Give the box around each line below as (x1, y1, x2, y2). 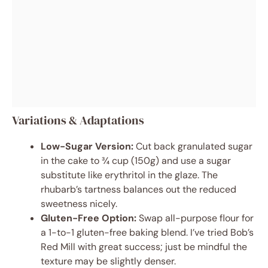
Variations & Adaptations (12, 112, 144, 129)
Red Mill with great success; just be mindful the (41, 240, 247, 254)
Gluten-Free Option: (41, 212, 136, 225)
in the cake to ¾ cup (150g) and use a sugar (41, 154, 231, 167)
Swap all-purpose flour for (136, 212, 254, 225)
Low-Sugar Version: (41, 140, 133, 153)
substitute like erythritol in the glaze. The (41, 169, 218, 182)
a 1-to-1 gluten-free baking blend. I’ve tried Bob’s (41, 226, 254, 239)
